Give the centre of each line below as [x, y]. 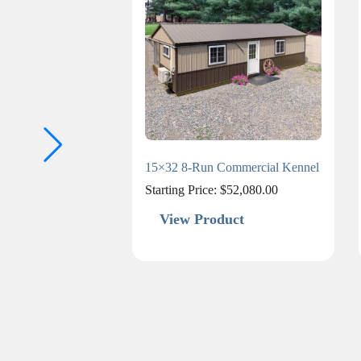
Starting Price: [182, 190]
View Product [201, 220]
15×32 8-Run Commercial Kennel [232, 168]
